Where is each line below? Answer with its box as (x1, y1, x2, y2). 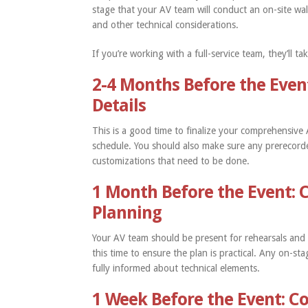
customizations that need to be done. (92, 155, 253, 167)
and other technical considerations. (92, 19, 239, 31)
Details (92, 96, 146, 116)
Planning (92, 203, 162, 223)
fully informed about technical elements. (92, 263, 261, 274)
